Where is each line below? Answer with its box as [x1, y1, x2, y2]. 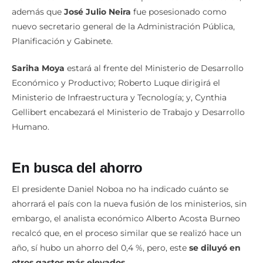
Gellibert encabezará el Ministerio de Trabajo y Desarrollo [12, 106, 245, 117]
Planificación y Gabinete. [12, 35, 113, 46]
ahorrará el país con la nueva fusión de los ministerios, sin [12, 198, 247, 210]
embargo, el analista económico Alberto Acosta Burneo [12, 213, 240, 224]
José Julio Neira [64, 6, 131, 17]
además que [12, 6, 64, 17]
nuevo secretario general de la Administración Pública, [12, 21, 235, 32]
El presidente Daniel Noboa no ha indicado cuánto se [12, 184, 228, 195]
